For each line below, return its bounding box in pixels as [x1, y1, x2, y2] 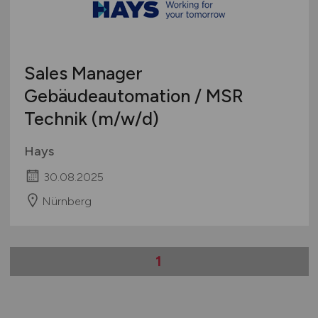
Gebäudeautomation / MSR [23, 84, 243, 106]
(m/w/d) [91, 107, 159, 129]
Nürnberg [41, 194, 92, 208]
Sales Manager [23, 62, 143, 84]
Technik [23, 107, 92, 129]
